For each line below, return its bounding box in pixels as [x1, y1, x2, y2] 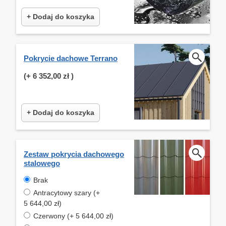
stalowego [24, 158, 60, 167]
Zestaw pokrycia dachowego [24, 149, 124, 158]
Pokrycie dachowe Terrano [24, 53, 118, 63]
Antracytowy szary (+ [33, 188, 100, 197]
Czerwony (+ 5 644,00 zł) [33, 211, 114, 220]
